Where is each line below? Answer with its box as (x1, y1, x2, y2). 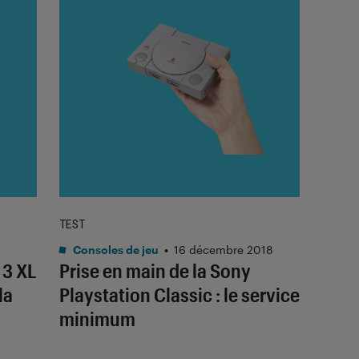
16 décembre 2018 (174, 242, 273, 256)
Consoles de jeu (71, 242, 159, 256)
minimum (59, 306, 135, 330)
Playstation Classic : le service (59, 282, 300, 306)
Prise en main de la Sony (59, 258, 251, 282)
